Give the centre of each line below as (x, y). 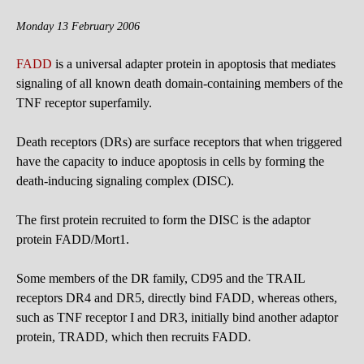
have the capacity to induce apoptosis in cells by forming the (170, 161)
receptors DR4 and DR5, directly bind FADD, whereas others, (177, 297)
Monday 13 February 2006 (78, 26)
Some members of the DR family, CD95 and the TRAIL (160, 278)
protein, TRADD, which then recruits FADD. (134, 336)
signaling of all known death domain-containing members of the (180, 83)
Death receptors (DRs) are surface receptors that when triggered (179, 141)
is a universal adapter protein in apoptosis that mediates (194, 63)
